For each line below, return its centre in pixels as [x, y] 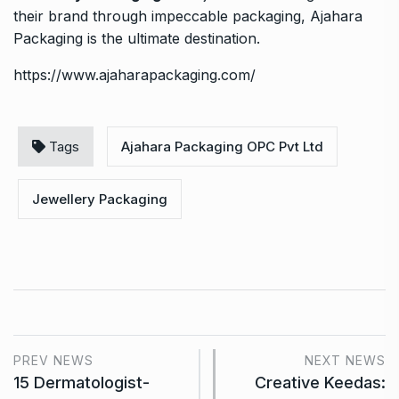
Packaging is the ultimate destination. [137, 38]
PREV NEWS [53, 360]
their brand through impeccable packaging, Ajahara [188, 16]
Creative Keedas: [320, 382]
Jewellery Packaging [100, 199]
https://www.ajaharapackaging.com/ [134, 74]
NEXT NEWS [345, 360]
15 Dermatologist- [81, 382]
